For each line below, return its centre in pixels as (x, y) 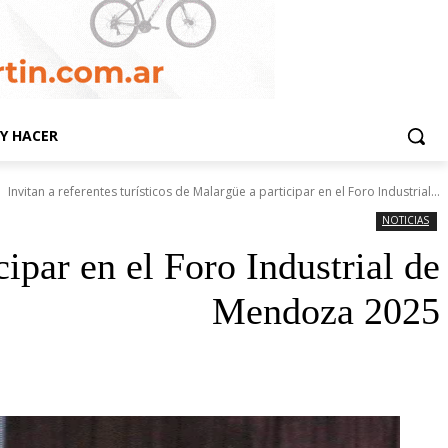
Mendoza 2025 (326, 311)
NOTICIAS (405, 220)
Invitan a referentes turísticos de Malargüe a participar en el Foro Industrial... (224, 192)
